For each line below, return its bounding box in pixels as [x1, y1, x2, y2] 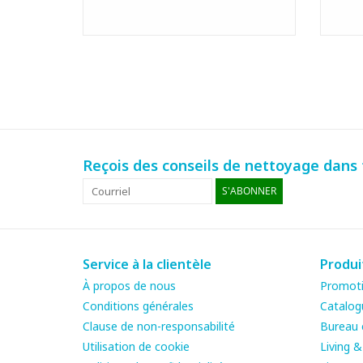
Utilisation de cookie [83, 339, 190, 355]
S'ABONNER [222, 184, 276, 199]
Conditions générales [83, 298, 194, 314]
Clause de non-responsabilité [83, 318, 235, 335]
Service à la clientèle [83, 255, 211, 274]
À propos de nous [83, 278, 176, 294]
